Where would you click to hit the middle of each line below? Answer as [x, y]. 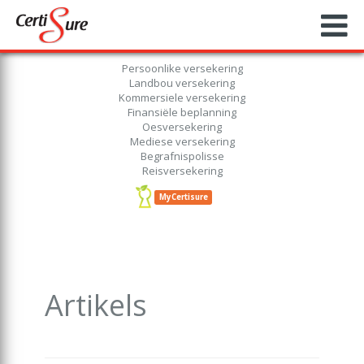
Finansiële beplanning [182, 112]
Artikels [96, 305]
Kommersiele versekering [182, 97]
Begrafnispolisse [182, 156]
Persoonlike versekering [182, 68]
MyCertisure [183, 197]
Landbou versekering [182, 83]
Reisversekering [182, 171]
